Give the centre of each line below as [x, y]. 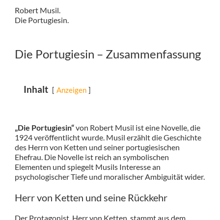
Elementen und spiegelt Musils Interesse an [87, 167]
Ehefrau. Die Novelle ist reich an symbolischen [92, 157]
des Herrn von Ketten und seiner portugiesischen [97, 147]
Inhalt [36, 89]
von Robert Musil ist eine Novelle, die [137, 128]
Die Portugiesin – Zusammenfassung [108, 54]
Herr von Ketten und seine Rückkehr [91, 198]
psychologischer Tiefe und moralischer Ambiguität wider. [110, 177]
